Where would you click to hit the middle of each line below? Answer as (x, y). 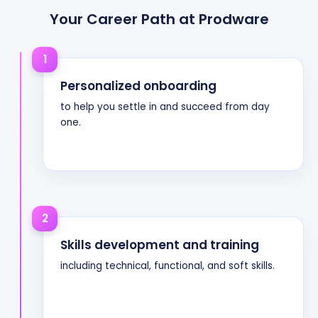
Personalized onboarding (138, 86)
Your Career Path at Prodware (159, 19)
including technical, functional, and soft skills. (168, 266)
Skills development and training (160, 245)
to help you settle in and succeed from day (165, 107)
